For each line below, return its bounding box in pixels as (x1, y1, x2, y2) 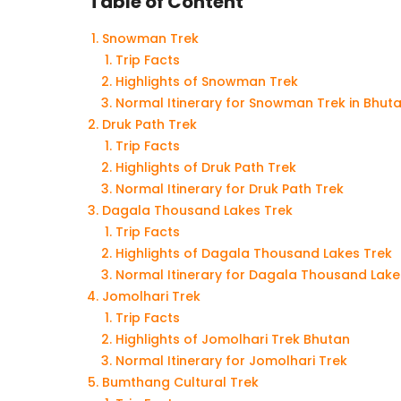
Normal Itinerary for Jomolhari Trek (115, 351, 347, 370)
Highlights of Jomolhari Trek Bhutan (115, 329, 350, 348)
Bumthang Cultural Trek (102, 372, 259, 391)
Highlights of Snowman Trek (115, 72, 298, 90)
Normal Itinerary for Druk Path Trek (115, 179, 344, 198)
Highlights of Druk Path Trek (115, 158, 296, 176)
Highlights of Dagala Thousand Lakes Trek (115, 243, 392, 262)
